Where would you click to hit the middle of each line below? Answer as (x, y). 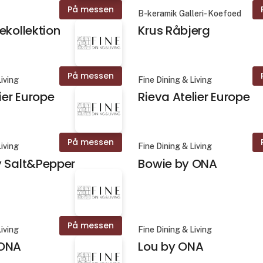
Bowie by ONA (178, 163)
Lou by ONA (171, 246)
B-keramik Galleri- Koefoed (190, 14)
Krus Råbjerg (174, 31)
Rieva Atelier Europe (194, 97)
